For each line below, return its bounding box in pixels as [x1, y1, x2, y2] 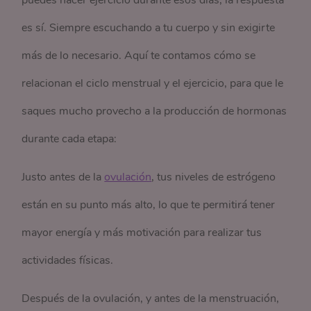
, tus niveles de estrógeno [151, 169, 276, 185]
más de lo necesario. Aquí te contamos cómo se [22, 48, 256, 64]
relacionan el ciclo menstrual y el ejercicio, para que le [22, 76, 284, 92]
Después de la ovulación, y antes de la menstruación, [22, 291, 280, 307]
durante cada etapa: [22, 131, 117, 147]
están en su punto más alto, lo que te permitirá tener [22, 197, 276, 213]
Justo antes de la [22, 169, 105, 185]
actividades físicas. [22, 253, 114, 269]
